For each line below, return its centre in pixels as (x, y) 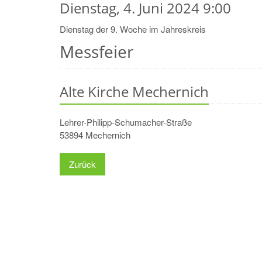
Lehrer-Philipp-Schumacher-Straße (126, 122)
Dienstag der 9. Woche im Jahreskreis (133, 29)
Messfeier (96, 51)
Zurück (82, 164)
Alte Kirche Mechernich (134, 92)
